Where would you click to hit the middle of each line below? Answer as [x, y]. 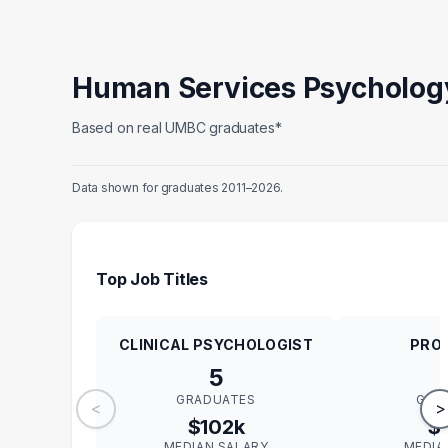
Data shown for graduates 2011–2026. [178, 188]
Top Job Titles [152, 278]
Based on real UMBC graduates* [177, 127]
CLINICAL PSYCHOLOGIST [216, 344]
